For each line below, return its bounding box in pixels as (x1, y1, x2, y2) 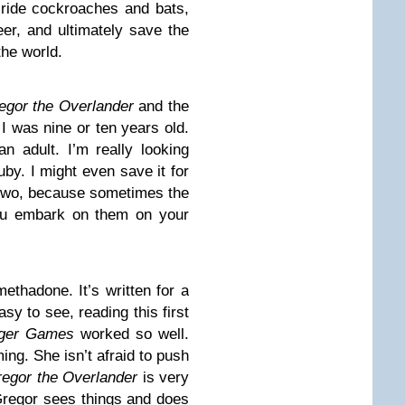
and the (138, 98, 190, 115)
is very (142, 369, 190, 386)
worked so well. (80, 325, 189, 343)
